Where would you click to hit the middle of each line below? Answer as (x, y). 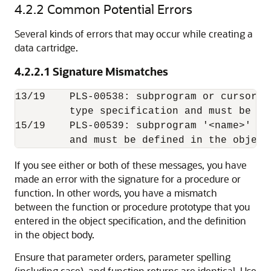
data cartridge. (46, 47)
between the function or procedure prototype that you (132, 207)
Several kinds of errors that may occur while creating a (134, 34)
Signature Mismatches (110, 71)
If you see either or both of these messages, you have (131, 165)
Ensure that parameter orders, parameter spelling (122, 257)
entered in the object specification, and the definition (130, 220)
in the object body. (54, 234)
